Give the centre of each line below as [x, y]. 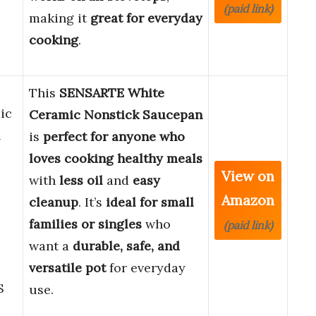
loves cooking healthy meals [116, 159]
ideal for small [150, 202]
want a [51, 246]
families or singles [85, 224]
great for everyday [146, 18]
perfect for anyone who [114, 137]
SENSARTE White [112, 93]
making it [60, 18]
